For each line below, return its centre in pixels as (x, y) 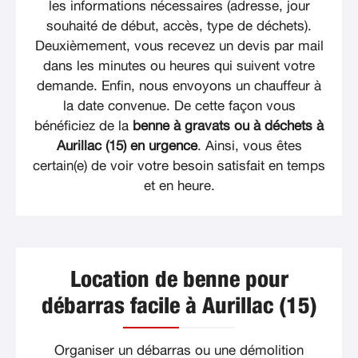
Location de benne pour (179, 281)
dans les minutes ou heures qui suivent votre (179, 66)
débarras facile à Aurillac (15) (179, 307)
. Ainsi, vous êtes (249, 146)
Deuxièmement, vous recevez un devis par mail (179, 46)
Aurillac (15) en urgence (127, 146)
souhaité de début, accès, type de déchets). (179, 26)
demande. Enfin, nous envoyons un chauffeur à (179, 86)
